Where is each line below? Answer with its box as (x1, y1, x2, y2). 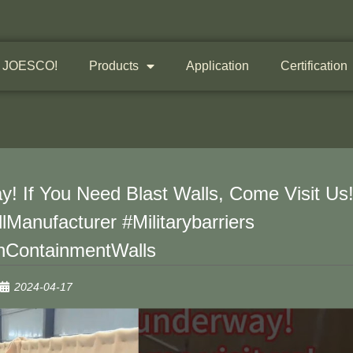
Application (185, 59, 249, 72)
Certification (280, 59, 347, 72)
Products (88, 59, 139, 72)
